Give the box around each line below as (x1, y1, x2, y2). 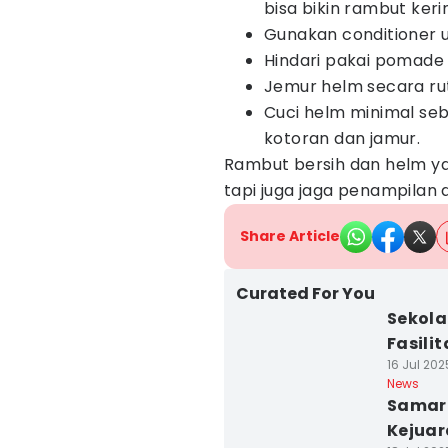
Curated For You (236, 282, 375, 305)
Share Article (240, 226, 340, 246)
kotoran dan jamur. (264, 127, 421, 150)
